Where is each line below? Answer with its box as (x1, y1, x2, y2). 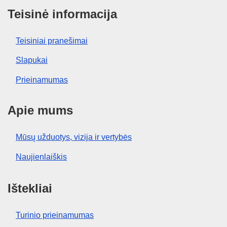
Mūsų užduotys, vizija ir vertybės (16, 133, 132, 142)
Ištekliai (8, 181, 52, 195)
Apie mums (8, 103, 73, 118)
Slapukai (16, 56, 48, 65)
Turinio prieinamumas (16, 210, 94, 219)
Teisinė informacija (8, 7, 117, 21)
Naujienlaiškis (16, 152, 67, 161)
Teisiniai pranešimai (16, 36, 88, 45)
